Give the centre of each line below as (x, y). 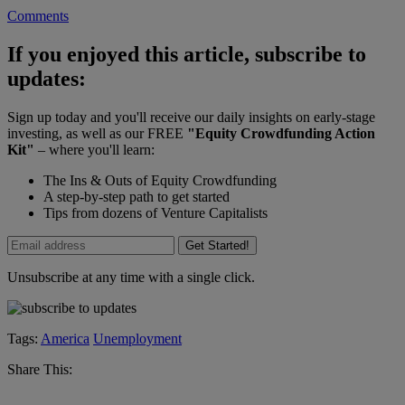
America (65, 339)
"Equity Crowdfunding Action (281, 134)
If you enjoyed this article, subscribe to (187, 55)
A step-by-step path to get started (137, 197)
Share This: (40, 370)
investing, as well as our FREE (97, 134)
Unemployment (137, 339)
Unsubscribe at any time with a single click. (131, 278)
